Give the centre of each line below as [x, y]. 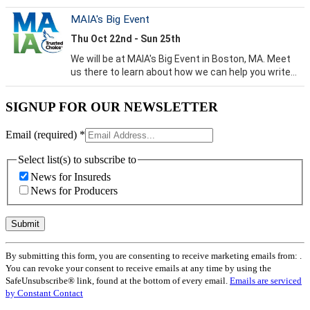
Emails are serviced [266, 281]
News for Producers [74, 191]
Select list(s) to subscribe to [77, 159]
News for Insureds [71, 177]
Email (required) [43, 134]
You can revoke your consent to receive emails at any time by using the [138, 268]
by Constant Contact [44, 293]
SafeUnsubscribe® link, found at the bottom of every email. [118, 281]
